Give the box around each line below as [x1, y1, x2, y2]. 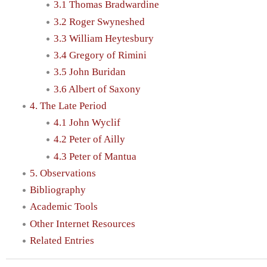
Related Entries [30, 234, 94, 246]
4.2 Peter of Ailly [54, 133, 125, 145]
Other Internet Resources [30, 218, 135, 229]
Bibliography [30, 184, 86, 196]
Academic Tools [30, 201, 98, 213]
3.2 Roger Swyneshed [54, 15, 145, 27]
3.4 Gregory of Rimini [54, 49, 147, 61]
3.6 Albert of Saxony [54, 83, 141, 95]
